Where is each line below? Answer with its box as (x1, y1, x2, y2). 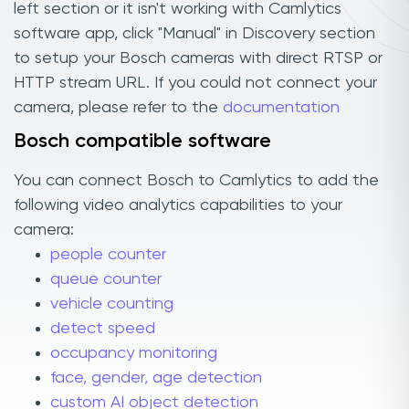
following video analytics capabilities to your (14, 197, 342, 215)
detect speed (50, 320, 155, 338)
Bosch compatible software (14, 131, 271, 152)
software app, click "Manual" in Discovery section (14, 25, 375, 42)
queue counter (50, 271, 162, 288)
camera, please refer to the (14, 99, 223, 116)
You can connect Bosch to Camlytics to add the (14, 173, 379, 190)
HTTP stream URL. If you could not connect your (14, 74, 377, 91)
